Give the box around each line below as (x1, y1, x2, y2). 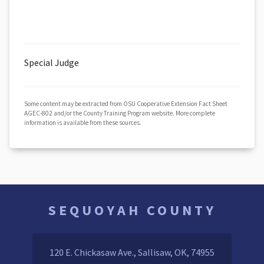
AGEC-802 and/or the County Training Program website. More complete (24, 109, 215, 117)
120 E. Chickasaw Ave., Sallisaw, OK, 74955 (49, 246, 214, 258)
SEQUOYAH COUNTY (48, 201, 216, 219)
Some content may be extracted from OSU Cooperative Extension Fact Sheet (24, 100, 227, 108)
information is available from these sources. (24, 118, 141, 127)
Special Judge (24, 57, 79, 68)
